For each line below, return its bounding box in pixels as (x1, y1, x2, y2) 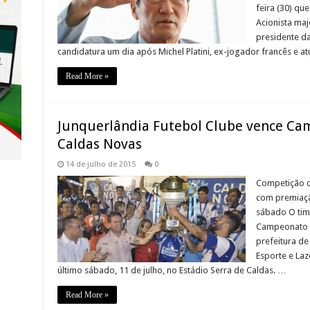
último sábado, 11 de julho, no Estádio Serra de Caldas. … (57, 265, 286, 276)
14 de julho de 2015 (65, 160, 136, 170)
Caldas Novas (57, 136, 142, 153)
